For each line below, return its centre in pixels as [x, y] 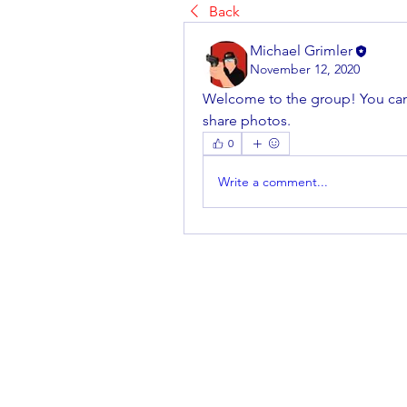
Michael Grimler [301, 50]
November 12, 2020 [305, 69]
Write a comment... [273, 181]
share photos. [247, 120]
